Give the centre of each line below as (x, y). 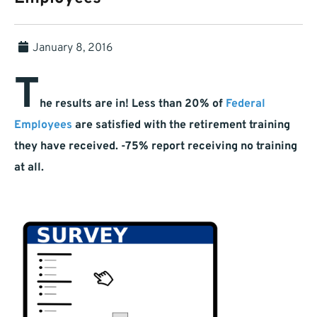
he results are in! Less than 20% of (133, 104)
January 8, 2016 (73, 48)
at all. (29, 168)
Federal (246, 104)
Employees (43, 126)
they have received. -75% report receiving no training (156, 147)
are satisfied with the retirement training (181, 126)
